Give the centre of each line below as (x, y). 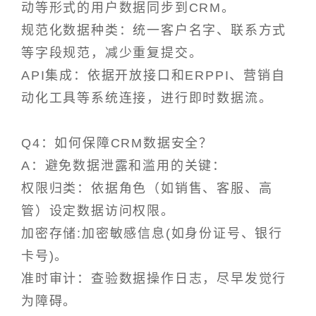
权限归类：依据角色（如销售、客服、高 (147, 188)
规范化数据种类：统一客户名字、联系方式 (154, 30)
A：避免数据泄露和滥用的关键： (124, 165)
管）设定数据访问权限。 (98, 211)
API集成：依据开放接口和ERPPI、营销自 (153, 75)
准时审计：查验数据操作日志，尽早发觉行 (154, 278)
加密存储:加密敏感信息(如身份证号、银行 (152, 233)
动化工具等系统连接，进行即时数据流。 (147, 98)
